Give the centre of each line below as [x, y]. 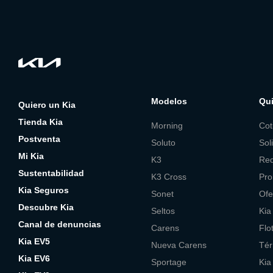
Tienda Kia [41, 122]
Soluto [163, 142]
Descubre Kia [46, 207]
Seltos [163, 211]
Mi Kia [31, 156]
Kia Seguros [44, 190]
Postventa [39, 139]
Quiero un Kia [47, 105]
